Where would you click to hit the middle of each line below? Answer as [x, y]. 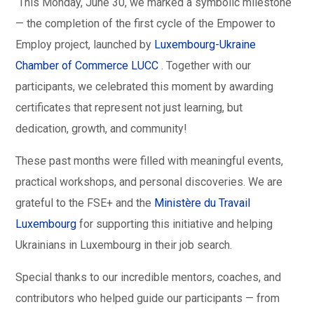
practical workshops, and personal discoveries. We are [149, 182]
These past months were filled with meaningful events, [150, 161]
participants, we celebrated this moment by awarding [145, 87]
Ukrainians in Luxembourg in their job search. [124, 245]
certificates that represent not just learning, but [129, 108]
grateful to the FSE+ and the [84, 203]
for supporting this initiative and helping [175, 224]
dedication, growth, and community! [102, 129]
